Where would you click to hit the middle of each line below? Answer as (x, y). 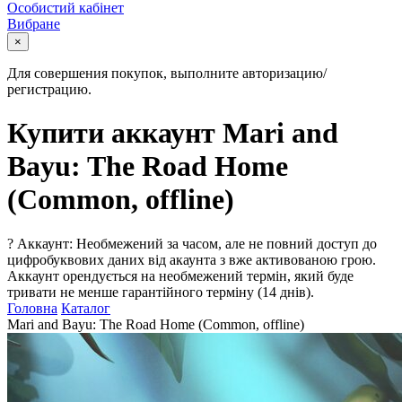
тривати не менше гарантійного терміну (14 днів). (161, 292)
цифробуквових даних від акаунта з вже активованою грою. (192, 259)
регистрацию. (49, 89)
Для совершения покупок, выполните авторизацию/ (167, 73)
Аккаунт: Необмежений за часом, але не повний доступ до (197, 243)
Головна (32, 308)
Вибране (34, 24)
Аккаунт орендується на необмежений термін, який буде (180, 275)
